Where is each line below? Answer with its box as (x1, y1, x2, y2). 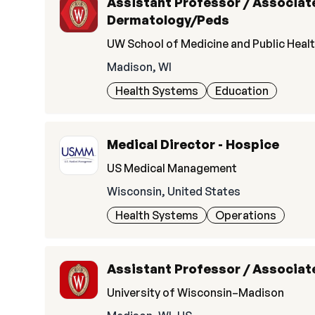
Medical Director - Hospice (107, 136, 279, 152)
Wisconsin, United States (107, 184, 240, 198)
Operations (215, 208, 276, 222)
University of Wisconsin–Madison (107, 285, 284, 300)
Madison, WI (107, 60, 172, 74)
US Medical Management (107, 161, 237, 175)
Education (215, 84, 269, 98)
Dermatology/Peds (107, 12, 229, 27)
